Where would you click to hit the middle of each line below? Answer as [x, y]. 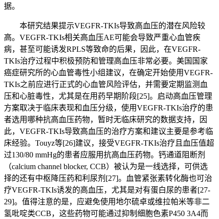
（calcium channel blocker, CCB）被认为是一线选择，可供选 [106, 167]
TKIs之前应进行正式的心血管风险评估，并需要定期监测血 [106, 85]
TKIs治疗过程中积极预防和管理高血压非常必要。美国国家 [106, 61]
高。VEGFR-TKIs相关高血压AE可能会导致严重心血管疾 [102, 38]
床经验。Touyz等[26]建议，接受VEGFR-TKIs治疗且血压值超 [109, 143]
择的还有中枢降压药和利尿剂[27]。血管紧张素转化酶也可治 [108, 178]
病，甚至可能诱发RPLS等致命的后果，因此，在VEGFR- [102, 49]
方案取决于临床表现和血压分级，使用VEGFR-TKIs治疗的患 [109, 108]
